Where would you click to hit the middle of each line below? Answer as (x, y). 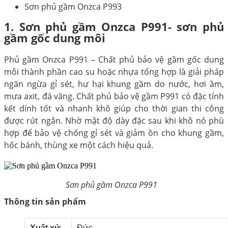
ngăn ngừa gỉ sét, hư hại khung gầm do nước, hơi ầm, (114, 84)
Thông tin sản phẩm (45, 201)
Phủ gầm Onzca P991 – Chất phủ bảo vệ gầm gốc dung (114, 59)
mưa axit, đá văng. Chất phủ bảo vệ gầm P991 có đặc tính (114, 96)
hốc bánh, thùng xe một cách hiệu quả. (79, 145)
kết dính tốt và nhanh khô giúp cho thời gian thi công (114, 108)
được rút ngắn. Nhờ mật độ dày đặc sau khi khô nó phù (114, 120)
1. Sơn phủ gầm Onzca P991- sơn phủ (114, 26)
